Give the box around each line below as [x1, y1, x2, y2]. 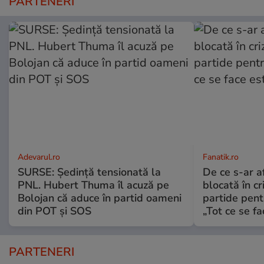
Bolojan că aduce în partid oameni [18, 191, 181, 206]
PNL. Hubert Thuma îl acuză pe [18, 178, 169, 193]
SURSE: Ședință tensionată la [18, 165, 161, 180]
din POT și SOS [18, 204, 91, 219]
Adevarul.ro [18, 151, 60, 163]
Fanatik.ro [202, 151, 239, 163]
